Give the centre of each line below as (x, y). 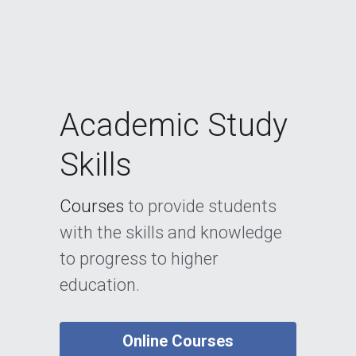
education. (99, 284)
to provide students (202, 206)
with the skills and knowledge (170, 232)
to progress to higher (139, 258)
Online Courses (178, 341)
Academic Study (173, 125)
